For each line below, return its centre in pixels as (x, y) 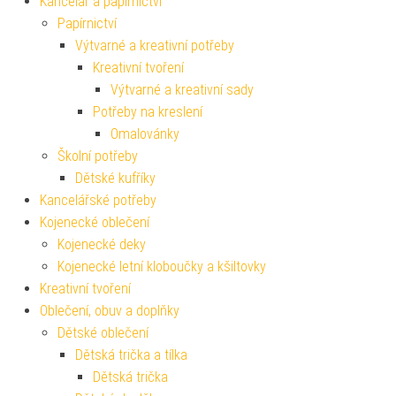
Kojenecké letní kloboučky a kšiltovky (162, 267)
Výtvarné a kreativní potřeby (155, 46)
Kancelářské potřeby (98, 201)
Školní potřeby (98, 156)
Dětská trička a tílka (131, 355)
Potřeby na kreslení (148, 112)
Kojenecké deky (102, 245)
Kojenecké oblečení (95, 223)
